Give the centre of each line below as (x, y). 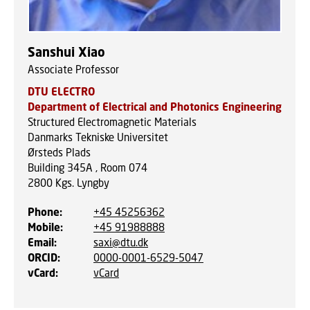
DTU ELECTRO (61, 91)
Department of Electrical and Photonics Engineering (155, 106)
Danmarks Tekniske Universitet (98, 137)
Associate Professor (73, 69)
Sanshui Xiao (66, 52)
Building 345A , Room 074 (88, 167)
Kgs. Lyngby (82, 182)
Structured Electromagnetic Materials (112, 121)
